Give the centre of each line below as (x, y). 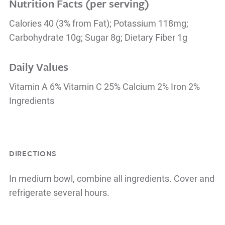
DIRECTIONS (33, 153)
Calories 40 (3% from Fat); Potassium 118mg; (99, 24)
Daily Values (39, 66)
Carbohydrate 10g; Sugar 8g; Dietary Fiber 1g (98, 38)
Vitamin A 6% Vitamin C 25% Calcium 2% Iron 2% (104, 87)
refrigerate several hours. (59, 193)
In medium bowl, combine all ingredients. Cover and (112, 179)
